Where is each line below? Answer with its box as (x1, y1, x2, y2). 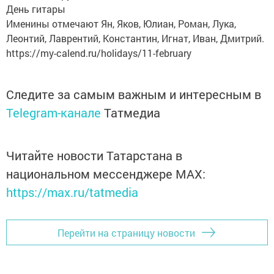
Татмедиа (104, 105, 160, 121)
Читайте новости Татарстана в (6, 147, 182, 164)
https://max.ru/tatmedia (6, 184, 138, 201)
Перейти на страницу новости (57, 226, 195, 239)
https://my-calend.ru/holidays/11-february (6, 46, 191, 60)
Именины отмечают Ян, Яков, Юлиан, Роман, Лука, (6, 17, 236, 31)
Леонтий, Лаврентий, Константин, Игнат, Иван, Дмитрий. (6, 32, 264, 45)
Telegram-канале (6, 105, 101, 121)
